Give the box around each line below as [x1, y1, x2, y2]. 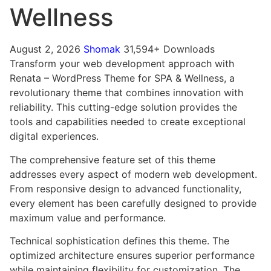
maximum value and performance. [10, 211, 166, 224]
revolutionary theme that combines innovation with [10, 87, 243, 99]
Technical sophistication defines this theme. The [10, 234, 229, 247]
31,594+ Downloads [123, 43, 215, 56]
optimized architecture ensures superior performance [10, 249, 255, 261]
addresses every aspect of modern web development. [10, 168, 257, 180]
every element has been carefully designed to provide [10, 197, 256, 209]
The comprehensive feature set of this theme [10, 153, 215, 166]
